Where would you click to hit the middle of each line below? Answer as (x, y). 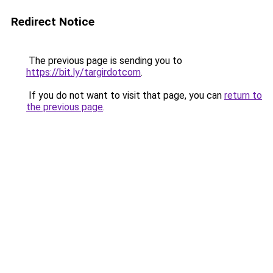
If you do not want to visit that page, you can (125, 95)
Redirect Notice (53, 22)
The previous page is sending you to (104, 61)
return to (243, 95)
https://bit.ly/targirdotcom (83, 72)
